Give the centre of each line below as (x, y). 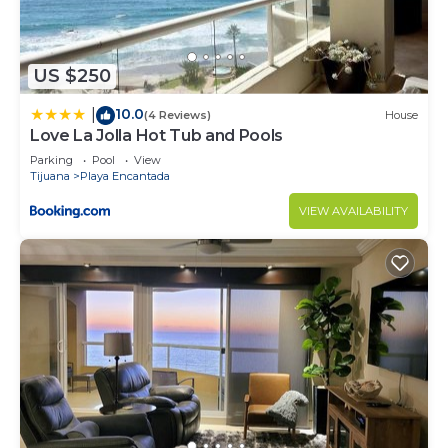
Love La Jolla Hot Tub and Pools (157, 135)
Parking (51, 159)
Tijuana (50, 175)
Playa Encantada (125, 175)
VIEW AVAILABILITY (353, 210)
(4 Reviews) (177, 115)
